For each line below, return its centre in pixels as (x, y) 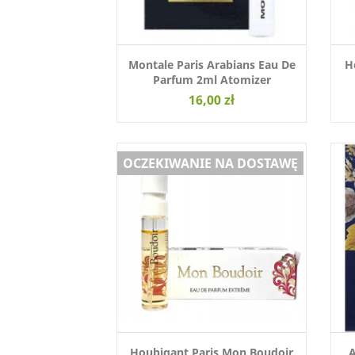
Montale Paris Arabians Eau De (212, 65)
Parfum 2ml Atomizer (212, 80)
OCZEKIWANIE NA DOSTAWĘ (210, 163)
